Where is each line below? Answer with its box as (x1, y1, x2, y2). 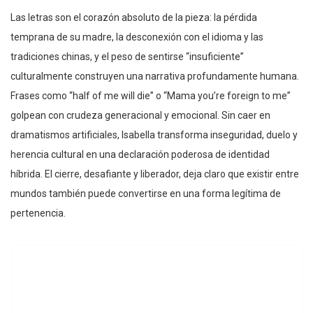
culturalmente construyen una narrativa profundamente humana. (10, 71, 299, 82)
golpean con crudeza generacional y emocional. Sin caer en (10, 110, 270, 122)
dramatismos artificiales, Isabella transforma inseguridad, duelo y (10, 129, 298, 141)
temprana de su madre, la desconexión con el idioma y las (10, 31, 263, 43)
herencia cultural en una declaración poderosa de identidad (10, 149, 270, 161)
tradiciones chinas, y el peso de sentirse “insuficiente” (10, 51, 244, 63)
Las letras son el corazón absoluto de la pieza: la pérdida (10, 12, 257, 24)
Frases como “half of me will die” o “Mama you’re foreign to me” (10, 90, 291, 102)
